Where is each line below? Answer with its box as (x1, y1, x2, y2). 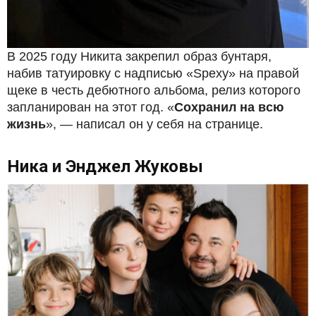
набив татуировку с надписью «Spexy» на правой (7, 66, 299, 80)
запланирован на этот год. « (7, 99, 174, 114)
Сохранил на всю (174, 99, 284, 114)
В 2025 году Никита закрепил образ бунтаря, (7, 49, 272, 63)
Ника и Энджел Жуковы (7, 156, 203, 176)
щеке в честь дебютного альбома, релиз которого (7, 83, 300, 97)
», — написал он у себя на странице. (46, 116, 263, 131)
